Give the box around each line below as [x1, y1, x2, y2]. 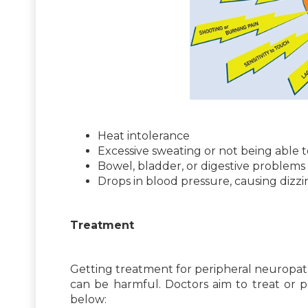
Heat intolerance [98, 129, 190, 142]
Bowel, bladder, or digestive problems [98, 159, 305, 173]
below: [70, 292, 107, 306]
